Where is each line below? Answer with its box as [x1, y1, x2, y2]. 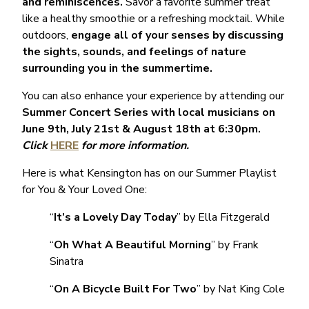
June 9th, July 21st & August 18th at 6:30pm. [22, 121, 261, 137]
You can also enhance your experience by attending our [22, 88, 284, 103]
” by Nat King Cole [197, 281, 285, 297]
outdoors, [22, 27, 71, 43]
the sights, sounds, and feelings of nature [22, 43, 246, 59]
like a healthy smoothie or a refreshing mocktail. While [22, 10, 285, 26]
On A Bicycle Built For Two [54, 281, 197, 297]
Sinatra [50, 253, 83, 269]
